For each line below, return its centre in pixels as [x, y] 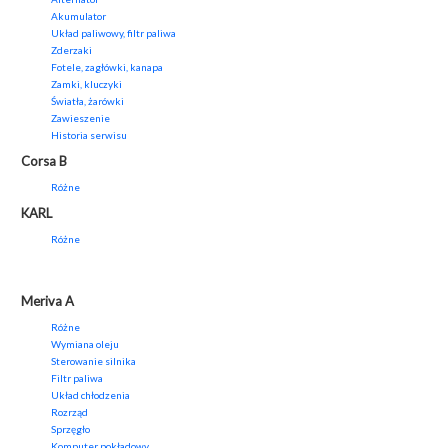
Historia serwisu [89, 135]
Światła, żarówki [87, 101]
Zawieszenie [80, 118]
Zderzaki [71, 50]
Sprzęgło [70, 429]
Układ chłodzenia [90, 395]
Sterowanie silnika [93, 361]
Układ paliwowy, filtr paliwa [113, 33]
